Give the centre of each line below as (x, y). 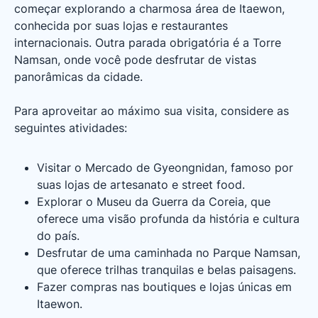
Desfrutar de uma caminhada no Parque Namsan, (169, 253)
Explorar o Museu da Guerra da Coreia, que (154, 202)
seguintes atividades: (71, 128)
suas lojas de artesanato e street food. (141, 185)
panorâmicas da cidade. (78, 77)
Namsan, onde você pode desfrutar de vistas (135, 60)
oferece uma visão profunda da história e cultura (168, 219)
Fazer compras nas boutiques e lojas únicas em (164, 287)
